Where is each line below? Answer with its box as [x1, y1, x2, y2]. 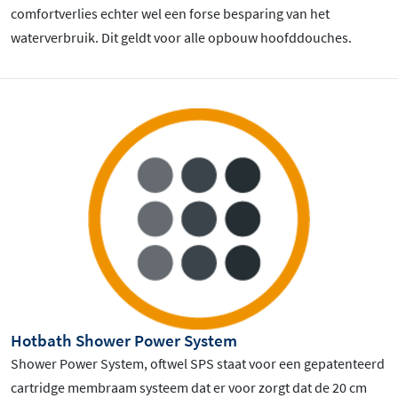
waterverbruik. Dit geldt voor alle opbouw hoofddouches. [11, 28, 352, 46]
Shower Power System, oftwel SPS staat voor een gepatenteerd [11, 354, 385, 372]
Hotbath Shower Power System [11, 329, 237, 351]
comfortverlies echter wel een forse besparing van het [11, 4, 330, 22]
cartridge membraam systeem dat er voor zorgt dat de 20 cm [11, 378, 367, 396]
